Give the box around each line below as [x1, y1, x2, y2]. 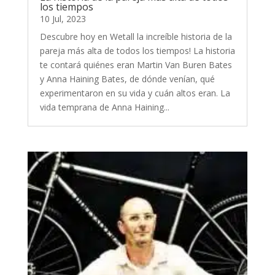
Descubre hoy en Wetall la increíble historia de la [39, 30, 232, 42]
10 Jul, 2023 [39, 12, 86, 25]
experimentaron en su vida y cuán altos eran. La [39, 87, 230, 99]
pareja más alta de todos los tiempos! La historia [39, 44, 235, 56]
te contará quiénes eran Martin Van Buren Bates [39, 58, 232, 71]
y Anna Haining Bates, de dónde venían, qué [39, 72, 215, 85]
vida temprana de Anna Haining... [39, 101, 169, 113]
